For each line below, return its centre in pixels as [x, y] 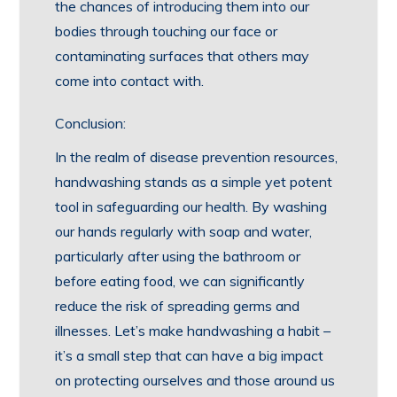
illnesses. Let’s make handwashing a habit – [193, 331]
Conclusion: [91, 123]
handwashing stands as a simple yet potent [194, 182]
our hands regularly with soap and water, [184, 231]
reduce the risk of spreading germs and [178, 306]
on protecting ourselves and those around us [195, 380]
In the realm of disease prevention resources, [197, 157]
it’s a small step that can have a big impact [190, 355]
